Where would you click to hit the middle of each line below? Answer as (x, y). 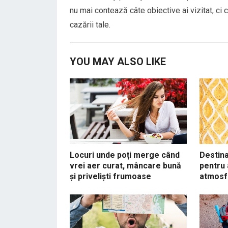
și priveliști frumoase (110, 176)
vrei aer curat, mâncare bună (125, 165)
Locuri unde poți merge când (125, 155)
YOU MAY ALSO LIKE (118, 62)
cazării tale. (90, 25)
